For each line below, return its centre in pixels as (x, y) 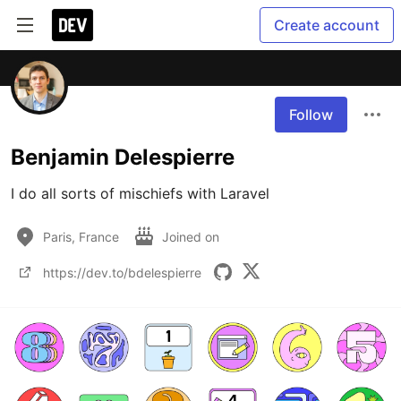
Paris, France (81, 236)
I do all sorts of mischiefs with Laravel (140, 193)
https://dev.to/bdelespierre (122, 272)
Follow (311, 115)
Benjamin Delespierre (123, 157)
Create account (327, 25)
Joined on (192, 236)
